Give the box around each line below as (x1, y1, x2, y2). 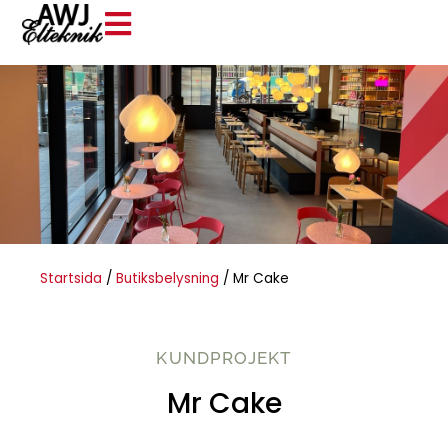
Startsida (39, 268, 102, 288)
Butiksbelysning (115, 268, 219, 288)
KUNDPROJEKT (156, 347, 292, 368)
